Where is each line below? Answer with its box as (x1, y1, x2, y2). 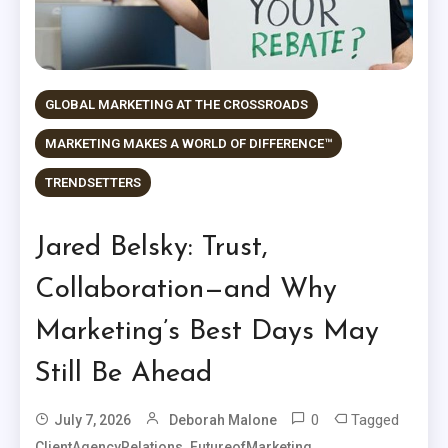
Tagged (351, 411, 400, 430)
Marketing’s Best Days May (35, 318, 380, 347)
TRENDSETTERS (45, 175, 142, 191)
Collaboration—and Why (35, 276, 338, 305)
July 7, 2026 (54, 412, 132, 429)
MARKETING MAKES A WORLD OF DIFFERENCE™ (45, 136, 333, 152)
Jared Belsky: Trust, (35, 234, 269, 263)
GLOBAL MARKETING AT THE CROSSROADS (45, 97, 309, 113)
